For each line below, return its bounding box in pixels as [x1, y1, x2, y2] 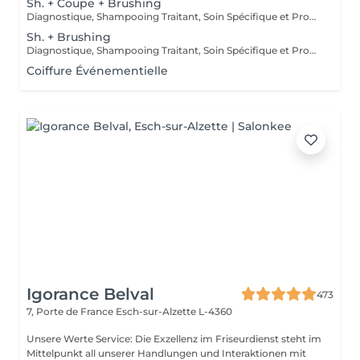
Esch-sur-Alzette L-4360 [116, 305, 232, 317]
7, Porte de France [27, 305, 116, 317]
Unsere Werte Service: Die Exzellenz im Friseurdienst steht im [27, 333, 96, 345]
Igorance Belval [27, 284, 154, 304]
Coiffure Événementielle [27, 63, 168, 78]
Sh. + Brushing [27, 30, 111, 44]
